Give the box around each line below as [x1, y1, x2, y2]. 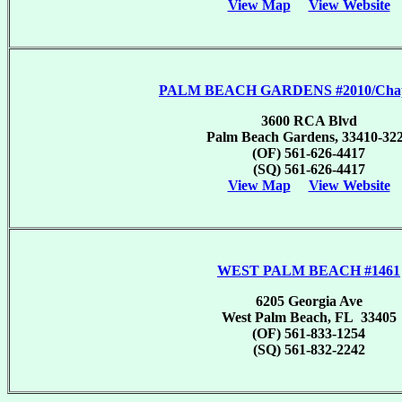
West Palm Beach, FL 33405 [221, 309, 397, 325]
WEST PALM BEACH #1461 [217, 262, 400, 278]
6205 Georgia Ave [255, 293, 363, 309]
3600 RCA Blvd [260, 112, 357, 128]
